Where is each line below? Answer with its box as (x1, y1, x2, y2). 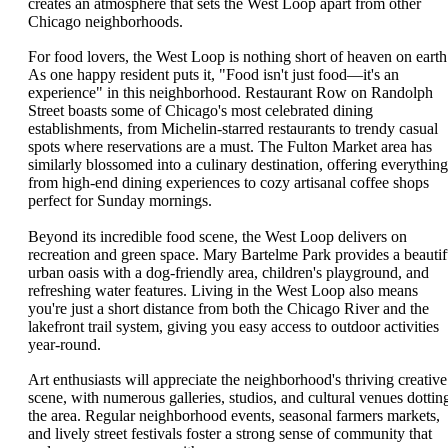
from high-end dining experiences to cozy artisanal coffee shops (28, 174, 429, 192)
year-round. (28, 335, 101, 353)
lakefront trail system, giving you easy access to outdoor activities (28, 317, 439, 335)
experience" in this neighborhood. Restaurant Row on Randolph (28, 84, 433, 102)
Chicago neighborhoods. (28, 12, 183, 30)
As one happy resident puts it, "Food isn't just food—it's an (28, 66, 399, 84)
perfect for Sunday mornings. (28, 192, 212, 210)
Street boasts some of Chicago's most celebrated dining (28, 102, 373, 120)
